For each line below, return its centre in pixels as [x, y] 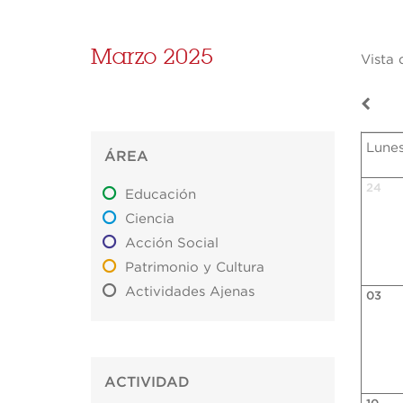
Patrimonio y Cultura [195, 268]
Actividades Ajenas [190, 292]
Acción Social [172, 244]
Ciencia [150, 219]
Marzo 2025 [152, 57]
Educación [161, 195]
